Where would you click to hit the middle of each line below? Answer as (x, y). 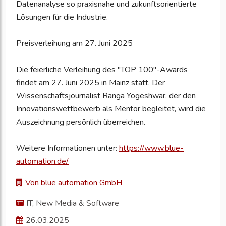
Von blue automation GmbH (74, 183)
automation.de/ (42, 162)
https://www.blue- (151, 149)
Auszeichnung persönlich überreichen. (81, 122)
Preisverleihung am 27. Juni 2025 (74, 44)
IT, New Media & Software (73, 204)
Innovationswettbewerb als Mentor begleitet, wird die (111, 109)
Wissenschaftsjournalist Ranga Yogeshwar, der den (106, 96)
